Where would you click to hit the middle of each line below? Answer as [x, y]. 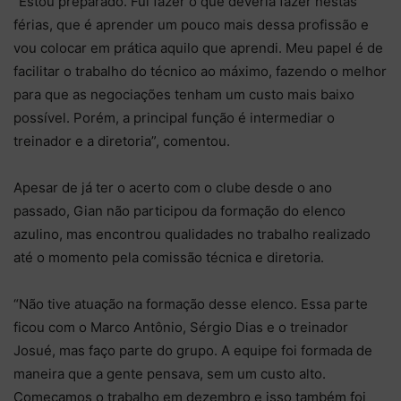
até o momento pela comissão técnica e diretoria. [169, 257]
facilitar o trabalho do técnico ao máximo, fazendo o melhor [200, 71]
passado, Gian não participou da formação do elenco [179, 211]
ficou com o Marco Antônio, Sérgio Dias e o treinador [181, 327]
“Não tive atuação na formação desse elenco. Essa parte [191, 304]
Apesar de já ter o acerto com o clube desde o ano [173, 188]
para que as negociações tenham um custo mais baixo [184, 94]
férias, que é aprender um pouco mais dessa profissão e [191, 25]
